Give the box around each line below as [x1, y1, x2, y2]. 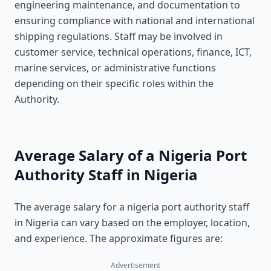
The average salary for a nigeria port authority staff [15, 200, 249, 214]
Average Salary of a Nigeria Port [15, 145, 247, 165]
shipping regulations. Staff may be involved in [15, 30, 223, 43]
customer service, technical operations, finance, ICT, [15, 45, 252, 59]
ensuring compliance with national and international [15, 14, 255, 27]
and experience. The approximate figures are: [15, 232, 223, 245]
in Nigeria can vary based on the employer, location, [15, 216, 250, 229]
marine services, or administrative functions [15, 61, 216, 74]
